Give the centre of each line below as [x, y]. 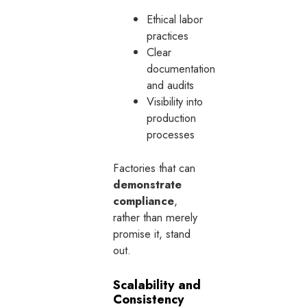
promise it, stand [152, 233]
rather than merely [156, 217]
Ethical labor [175, 19]
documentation [181, 68]
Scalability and [157, 285]
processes [171, 134]
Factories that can [155, 168]
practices [168, 35]
